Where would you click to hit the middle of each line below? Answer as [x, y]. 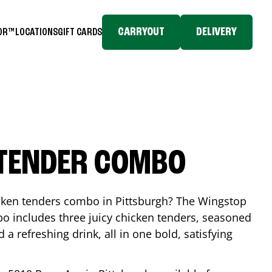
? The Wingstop [207, 201]
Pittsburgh [142, 201]
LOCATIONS [36, 32]
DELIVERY [216, 32]
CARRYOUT [141, 32]
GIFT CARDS [80, 32]
